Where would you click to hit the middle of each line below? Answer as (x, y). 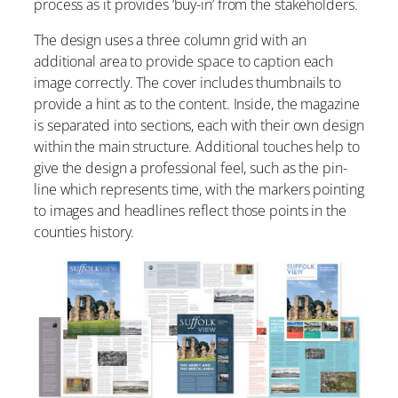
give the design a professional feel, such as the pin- (191, 168)
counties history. (84, 232)
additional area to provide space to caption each (184, 62)
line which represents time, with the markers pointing (199, 190)
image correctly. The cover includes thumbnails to (188, 83)
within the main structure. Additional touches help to (197, 147)
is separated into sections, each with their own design (199, 126)
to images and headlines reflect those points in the (190, 211)
